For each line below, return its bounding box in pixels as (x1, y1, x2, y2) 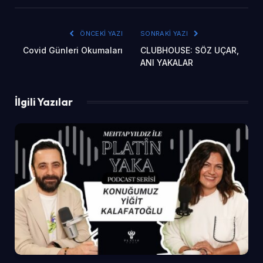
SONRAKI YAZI (140, 29, 190, 38)
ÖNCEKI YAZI (78, 29, 123, 38)
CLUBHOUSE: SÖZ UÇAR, (140, 45, 239, 55)
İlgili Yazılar (15, 95, 73, 109)
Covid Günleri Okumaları (23, 45, 123, 55)
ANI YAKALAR (140, 57, 193, 68)
